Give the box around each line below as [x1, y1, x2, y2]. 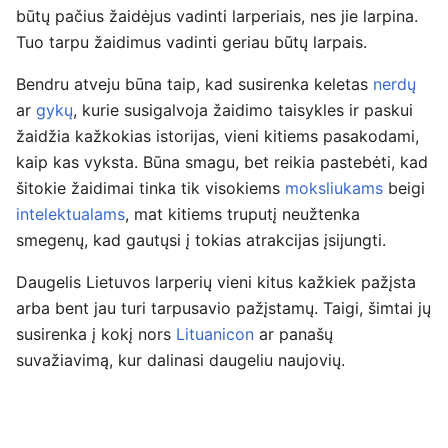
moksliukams [285, 178, 383, 198]
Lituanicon [176, 324, 254, 344]
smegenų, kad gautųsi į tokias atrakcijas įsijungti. [16, 230, 386, 250]
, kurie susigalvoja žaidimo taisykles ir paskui [73, 100, 413, 120]
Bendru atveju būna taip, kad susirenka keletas [16, 74, 373, 94]
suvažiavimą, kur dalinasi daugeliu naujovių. [16, 350, 345, 370]
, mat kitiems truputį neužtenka [125, 204, 360, 224]
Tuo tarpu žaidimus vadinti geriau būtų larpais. [16, 32, 367, 52]
